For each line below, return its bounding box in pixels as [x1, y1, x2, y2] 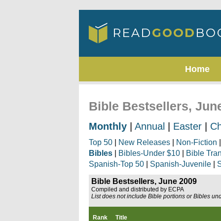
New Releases [118, 138, 170, 147]
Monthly [89, 121, 127, 132]
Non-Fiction [176, 138, 217, 147]
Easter [173, 121, 202, 132]
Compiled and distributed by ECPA [91, 186, 184, 193]
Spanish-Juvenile [150, 160, 211, 168]
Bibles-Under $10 [118, 149, 180, 157]
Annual [135, 121, 165, 132]
